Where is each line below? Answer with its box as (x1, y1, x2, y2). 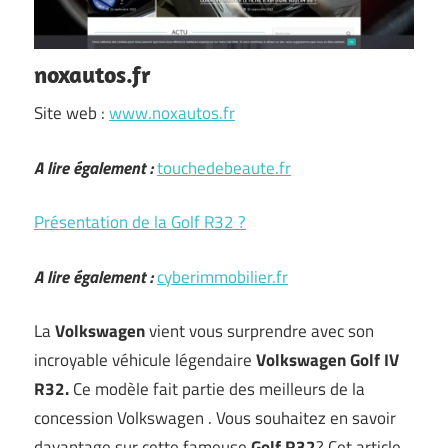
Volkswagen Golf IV (256, 347, 399, 373)
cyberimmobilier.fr (157, 263, 288, 290)
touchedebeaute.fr (157, 154, 291, 181)
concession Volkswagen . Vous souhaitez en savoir (34, 405, 396, 431)
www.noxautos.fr (109, 100, 235, 126)
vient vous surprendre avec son (145, 318, 374, 344)
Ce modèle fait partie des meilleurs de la (69, 376, 365, 402)
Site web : (34, 100, 109, 126)
